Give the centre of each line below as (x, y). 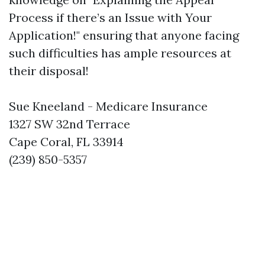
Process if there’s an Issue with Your (110, 17)
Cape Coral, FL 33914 (66, 142)
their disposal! (49, 71)
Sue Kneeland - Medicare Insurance (108, 106)
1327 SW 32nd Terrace (70, 124)
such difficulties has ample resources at (120, 53)
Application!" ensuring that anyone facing (124, 35)
